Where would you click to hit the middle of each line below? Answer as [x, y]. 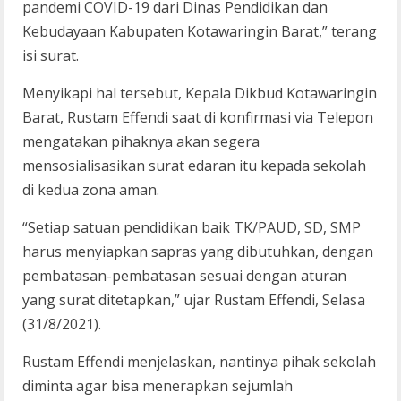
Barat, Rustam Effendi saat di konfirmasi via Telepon [198, 117]
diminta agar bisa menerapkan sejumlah [158, 385]
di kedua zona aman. [91, 189]
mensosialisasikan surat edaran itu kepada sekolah [194, 165]
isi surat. [51, 55]
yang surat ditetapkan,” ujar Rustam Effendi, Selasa [194, 299]
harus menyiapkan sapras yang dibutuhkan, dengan [198, 251]
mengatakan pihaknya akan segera [141, 141]
